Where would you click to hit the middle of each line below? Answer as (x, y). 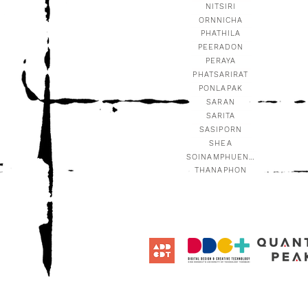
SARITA (221, 115)
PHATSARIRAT (221, 74)
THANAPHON (221, 170)
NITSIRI (221, 6)
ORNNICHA (221, 20)
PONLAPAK (221, 88)
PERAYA (221, 60)
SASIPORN (221, 129)
